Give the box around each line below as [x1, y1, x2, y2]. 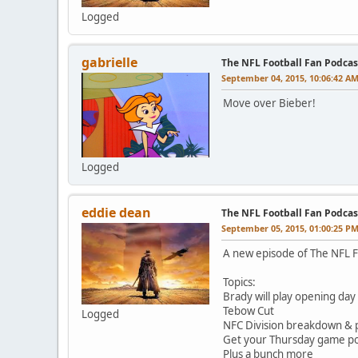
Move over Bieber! [223, 95, 323, 110]
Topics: [223, 274, 256, 289]
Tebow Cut [223, 303, 274, 318]
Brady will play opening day [223, 288, 356, 304]
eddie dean [82, 203, 151, 221]
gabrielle [82, 53, 137, 71]
